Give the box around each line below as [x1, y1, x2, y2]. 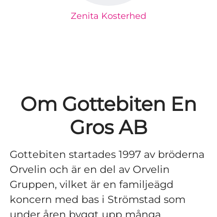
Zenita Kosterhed [71, 11, 146, 21]
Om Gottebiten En [20, 92, 197, 116]
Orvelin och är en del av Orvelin [10, 163, 170, 175]
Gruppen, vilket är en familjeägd [10, 178, 173, 190]
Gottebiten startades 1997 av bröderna [10, 148, 204, 160]
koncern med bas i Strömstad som [10, 193, 186, 205]
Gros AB [70, 115, 147, 139]
